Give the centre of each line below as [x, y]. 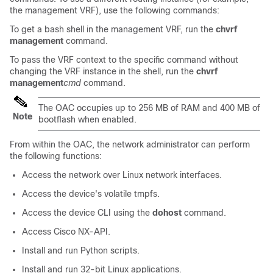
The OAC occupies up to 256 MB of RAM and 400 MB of [149, 108]
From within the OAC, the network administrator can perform [130, 144]
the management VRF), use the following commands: [115, 10]
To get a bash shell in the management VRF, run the [113, 29]
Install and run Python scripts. [81, 250]
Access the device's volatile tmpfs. [91, 194]
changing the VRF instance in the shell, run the [103, 71]
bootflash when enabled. [87, 119]
